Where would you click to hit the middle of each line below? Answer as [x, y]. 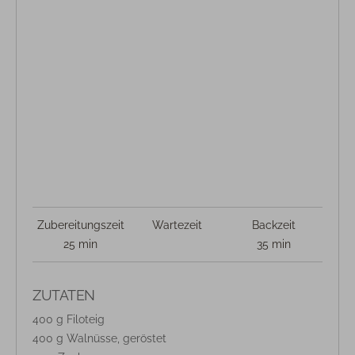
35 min [274, 244]
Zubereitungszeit [80, 225]
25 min [81, 244]
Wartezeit [177, 225]
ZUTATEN [64, 295]
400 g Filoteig [69, 319]
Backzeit [274, 225]
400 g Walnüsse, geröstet [99, 338]
